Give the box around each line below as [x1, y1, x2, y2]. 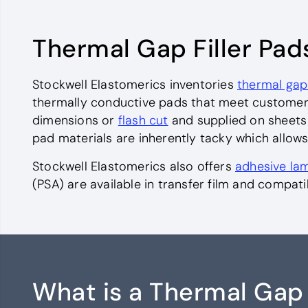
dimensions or [32, 112, 118, 129]
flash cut [118, 112, 168, 129]
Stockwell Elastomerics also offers [32, 158, 235, 175]
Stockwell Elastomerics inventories [32, 76, 237, 93]
